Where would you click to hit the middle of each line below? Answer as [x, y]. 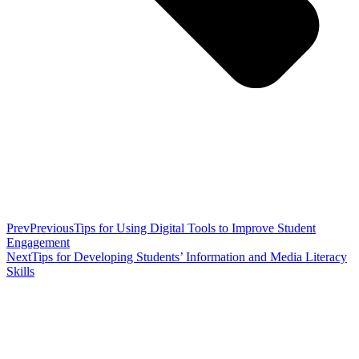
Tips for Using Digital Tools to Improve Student [195, 228]
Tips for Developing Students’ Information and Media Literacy [189, 256]
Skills [20, 271]
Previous [52, 228]
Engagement [38, 242]
